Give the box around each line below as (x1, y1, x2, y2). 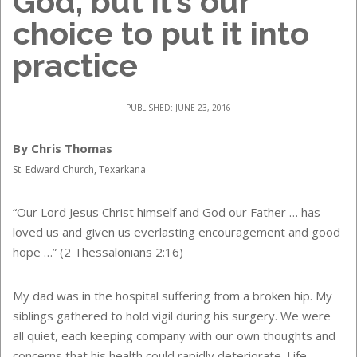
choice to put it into (13, 14, 309, 52)
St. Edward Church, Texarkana (13, 162, 146, 176)
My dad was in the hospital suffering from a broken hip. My (13, 287, 332, 304)
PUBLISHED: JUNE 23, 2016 (126, 101, 231, 113)
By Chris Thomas (13, 139, 112, 156)
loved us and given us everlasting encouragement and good (13, 223, 340, 240)
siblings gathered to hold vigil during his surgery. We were (13, 307, 331, 324)
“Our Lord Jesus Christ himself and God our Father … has (13, 203, 320, 220)
